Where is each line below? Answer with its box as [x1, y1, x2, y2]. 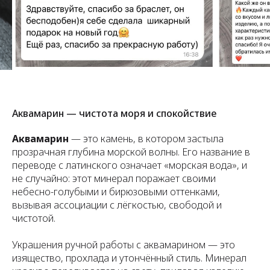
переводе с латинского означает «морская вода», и [12, 159, 247, 172]
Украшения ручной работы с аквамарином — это [12, 238, 235, 251]
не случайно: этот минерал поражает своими [12, 172, 216, 185]
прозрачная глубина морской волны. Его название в [12, 145, 250, 159]
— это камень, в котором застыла [69, 132, 224, 145]
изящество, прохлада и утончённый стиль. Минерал [12, 251, 246, 265]
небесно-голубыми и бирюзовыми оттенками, [12, 185, 220, 198]
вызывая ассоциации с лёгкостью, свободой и [12, 198, 222, 212]
